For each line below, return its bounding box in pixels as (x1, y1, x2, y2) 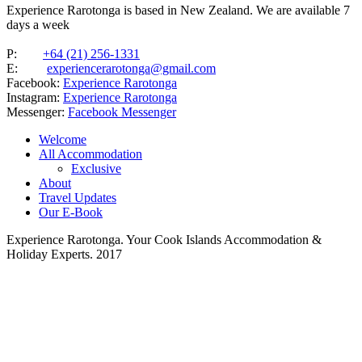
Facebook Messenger (68, 105, 176, 120)
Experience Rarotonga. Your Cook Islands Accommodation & (6, 233, 322, 247)
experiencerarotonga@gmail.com (47, 61, 216, 76)
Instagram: (6, 90, 63, 105)
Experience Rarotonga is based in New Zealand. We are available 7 (6, 3, 350, 18)
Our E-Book (39, 205, 103, 220)
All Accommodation (39, 147, 142, 162)
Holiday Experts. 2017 (6, 247, 122, 262)
